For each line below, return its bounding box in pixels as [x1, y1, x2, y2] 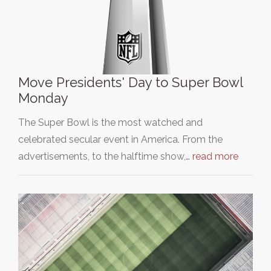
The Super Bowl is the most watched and [18, 116, 203, 128]
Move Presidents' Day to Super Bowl [18, 74, 243, 90]
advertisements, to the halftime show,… [18, 150, 192, 162]
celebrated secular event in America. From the [18, 133, 223, 145]
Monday [18, 90, 68, 106]
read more [192, 150, 238, 162]
